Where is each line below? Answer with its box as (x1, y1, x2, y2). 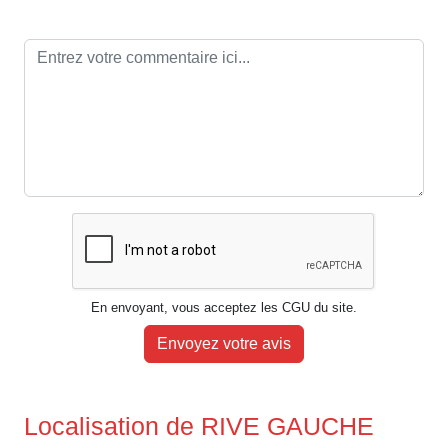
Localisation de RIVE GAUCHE (24, 412, 374, 441)
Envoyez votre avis (157, 335, 291, 353)
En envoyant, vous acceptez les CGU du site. (91, 300, 357, 316)
